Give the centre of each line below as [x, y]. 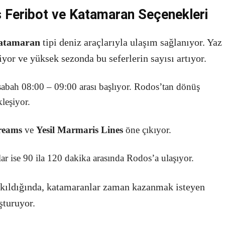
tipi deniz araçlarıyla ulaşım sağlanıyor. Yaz [131, 42]
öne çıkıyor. [147, 130]
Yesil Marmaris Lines [80, 130]
